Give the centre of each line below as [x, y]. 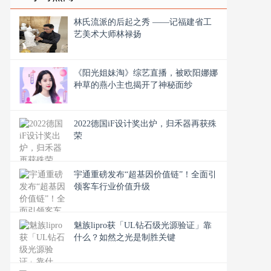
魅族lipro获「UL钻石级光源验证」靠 [143, 225]
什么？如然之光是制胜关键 [125, 237]
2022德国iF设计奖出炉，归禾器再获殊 [145, 124]
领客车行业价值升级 [112, 187]
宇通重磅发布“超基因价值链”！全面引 [145, 175]
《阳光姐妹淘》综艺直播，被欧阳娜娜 [146, 73]
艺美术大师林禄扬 [108, 34]
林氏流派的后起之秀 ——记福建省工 [143, 22]
